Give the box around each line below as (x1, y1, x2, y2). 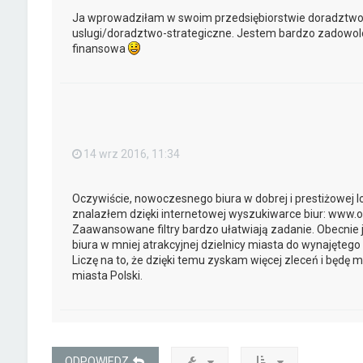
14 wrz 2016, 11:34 (83, 147, 180, 160)
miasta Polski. (71, 268, 143, 282)
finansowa (71, 41, 128, 55)
